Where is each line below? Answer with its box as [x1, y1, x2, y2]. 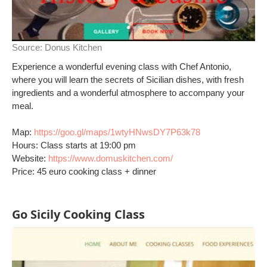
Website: [12, 153, 48, 163]
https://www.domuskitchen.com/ [48, 153, 173, 163]
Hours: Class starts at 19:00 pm [12, 140, 136, 150]
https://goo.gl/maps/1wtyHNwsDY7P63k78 [34, 127, 200, 137]
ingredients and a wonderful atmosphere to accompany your [12, 88, 244, 98]
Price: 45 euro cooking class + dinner [12, 166, 156, 176]
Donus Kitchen [45, 42, 102, 52]
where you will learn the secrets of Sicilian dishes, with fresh [12, 74, 244, 85]
